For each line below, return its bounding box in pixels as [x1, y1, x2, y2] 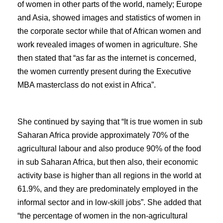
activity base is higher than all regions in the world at [17, 171, 201, 180]
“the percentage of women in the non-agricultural [17, 211, 188, 220]
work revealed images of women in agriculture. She [17, 40, 198, 49]
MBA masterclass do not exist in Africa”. [17, 80, 156, 89]
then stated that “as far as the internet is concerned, [17, 53, 196, 62]
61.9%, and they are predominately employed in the [17, 184, 198, 193]
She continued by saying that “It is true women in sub [17, 117, 203, 126]
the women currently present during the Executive [17, 67, 191, 76]
